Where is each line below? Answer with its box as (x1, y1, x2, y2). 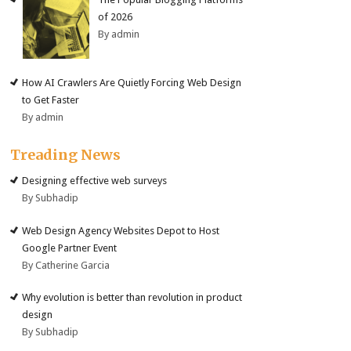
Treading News (10, 146, 121, 165)
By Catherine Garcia (22, 259, 110, 271)
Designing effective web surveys (22, 175, 168, 187)
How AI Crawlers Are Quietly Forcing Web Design (22, 77, 242, 89)
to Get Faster (22, 94, 80, 107)
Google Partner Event (22, 241, 118, 254)
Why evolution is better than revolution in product (22, 291, 243, 304)
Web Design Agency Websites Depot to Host (22, 224, 220, 237)
